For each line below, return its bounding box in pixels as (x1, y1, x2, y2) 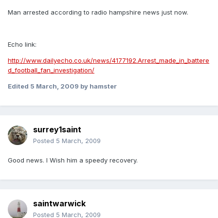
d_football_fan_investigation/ (8, 66, 94, 74)
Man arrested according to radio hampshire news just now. (8, 8, 188, 17)
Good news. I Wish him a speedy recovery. (8, 156, 138, 164)
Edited (8, 82, 30, 91)
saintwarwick (33, 199, 86, 209)
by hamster (79, 82, 117, 91)
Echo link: (8, 40, 36, 49)
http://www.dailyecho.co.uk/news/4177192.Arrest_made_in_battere (8, 56, 209, 65)
